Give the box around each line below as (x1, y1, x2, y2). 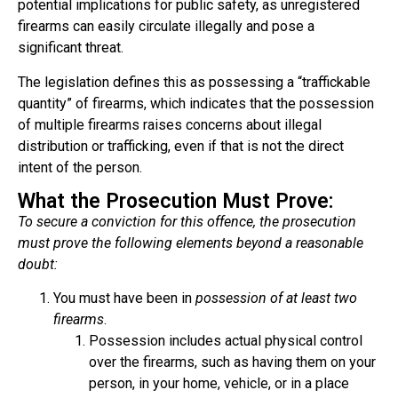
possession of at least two (195, 290, 357, 307)
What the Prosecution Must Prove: (18, 188, 333, 213)
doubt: (18, 255, 58, 273)
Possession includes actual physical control (89, 332, 362, 350)
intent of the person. (18, 158, 142, 176)
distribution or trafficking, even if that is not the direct (18, 137, 344, 155)
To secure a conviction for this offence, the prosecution (18, 212, 356, 230)
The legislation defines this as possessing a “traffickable (18, 73, 370, 91)
